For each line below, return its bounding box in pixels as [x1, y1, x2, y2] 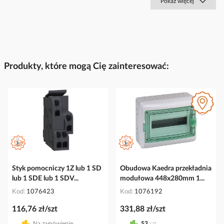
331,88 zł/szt [120, 204, 165, 213]
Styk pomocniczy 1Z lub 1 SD [12, 164, 101, 172]
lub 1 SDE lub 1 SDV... [12, 174, 78, 182]
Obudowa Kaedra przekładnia [120, 164, 211, 172]
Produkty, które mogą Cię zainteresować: [4, 62, 169, 71]
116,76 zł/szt [12, 204, 57, 213]
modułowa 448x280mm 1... [120, 174, 204, 182]
